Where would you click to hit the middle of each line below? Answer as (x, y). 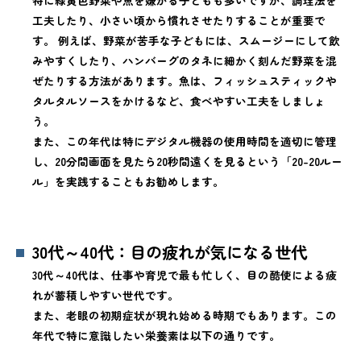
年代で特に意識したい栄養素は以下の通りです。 (156, 336)
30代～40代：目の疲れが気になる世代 (170, 252)
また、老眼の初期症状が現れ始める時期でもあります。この (185, 315)
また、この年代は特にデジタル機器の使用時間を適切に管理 (185, 141)
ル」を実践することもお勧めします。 (128, 182)
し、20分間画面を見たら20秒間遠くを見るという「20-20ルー (187, 162)
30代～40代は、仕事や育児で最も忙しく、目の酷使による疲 (185, 275)
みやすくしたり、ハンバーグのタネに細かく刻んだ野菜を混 (185, 61)
